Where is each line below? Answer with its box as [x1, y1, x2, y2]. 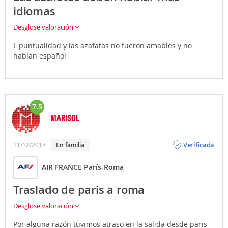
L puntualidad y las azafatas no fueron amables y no [13, 40, 192, 50]
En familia [60, 140, 84, 149]
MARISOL [50, 111, 79, 123]
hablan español [13, 50, 66, 61]
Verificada [183, 140, 215, 150]
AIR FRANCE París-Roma [42, 162, 124, 173]
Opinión [183, 132, 208, 141]
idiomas [13, 3, 55, 19]
